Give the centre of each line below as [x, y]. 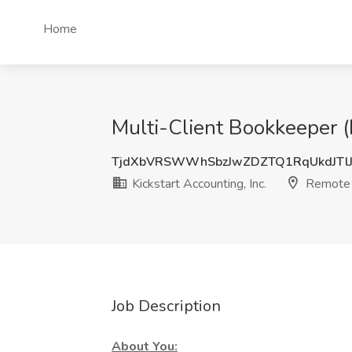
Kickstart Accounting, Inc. [198, 184]
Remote [326, 184]
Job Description [166, 306]
